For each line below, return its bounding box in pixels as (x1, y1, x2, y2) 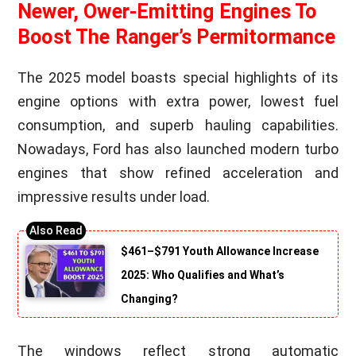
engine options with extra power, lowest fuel (17, 92, 339, 110)
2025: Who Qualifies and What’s (121, 268, 285, 281)
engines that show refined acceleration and (17, 164, 339, 181)
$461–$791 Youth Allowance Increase (121, 244, 319, 257)
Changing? (121, 292, 179, 305)
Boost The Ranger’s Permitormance (17, 25, 335, 48)
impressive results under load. (17, 188, 211, 205)
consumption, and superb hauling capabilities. (17, 116, 339, 133)
